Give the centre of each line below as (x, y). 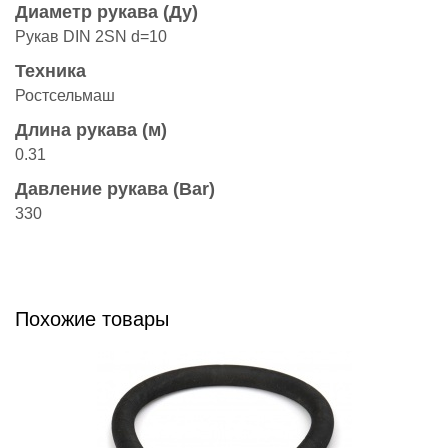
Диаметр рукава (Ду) (106, 12)
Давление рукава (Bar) (115, 189)
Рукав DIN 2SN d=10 (91, 36)
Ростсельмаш (65, 95)
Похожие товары (92, 319)
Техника (50, 71)
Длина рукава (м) (91, 130)
